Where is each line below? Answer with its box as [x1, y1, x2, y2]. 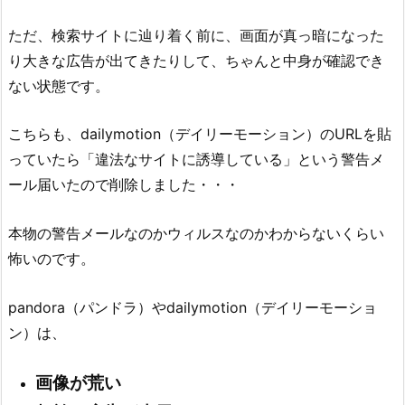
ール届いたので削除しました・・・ [8, 175, 240, 194]
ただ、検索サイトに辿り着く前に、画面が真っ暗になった [8, 25, 384, 44]
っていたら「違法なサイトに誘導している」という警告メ [8, 150, 384, 169]
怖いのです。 [8, 249, 95, 268]
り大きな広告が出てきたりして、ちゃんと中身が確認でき [8, 51, 384, 70]
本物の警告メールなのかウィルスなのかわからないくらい [8, 223, 384, 242]
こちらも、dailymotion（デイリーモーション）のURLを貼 [8, 125, 391, 144]
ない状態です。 [8, 76, 109, 95]
